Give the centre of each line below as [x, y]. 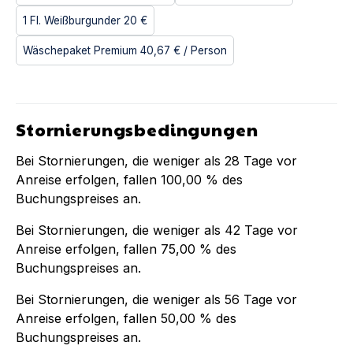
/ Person [205, 50]
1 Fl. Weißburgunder [72, 20]
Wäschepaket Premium [80, 50]
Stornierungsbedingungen [137, 129]
